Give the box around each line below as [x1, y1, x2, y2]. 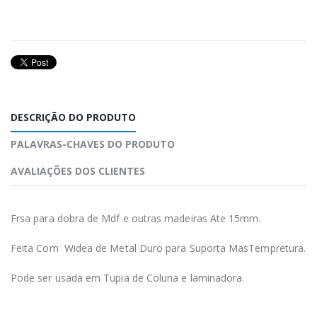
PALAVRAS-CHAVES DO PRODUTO [11, 137, 175, 151]
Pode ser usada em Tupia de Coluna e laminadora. [11, 270, 245, 284]
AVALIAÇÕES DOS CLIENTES [11, 163, 145, 178]
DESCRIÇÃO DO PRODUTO [11, 110, 136, 124]
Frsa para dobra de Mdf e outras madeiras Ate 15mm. [11, 211, 261, 225]
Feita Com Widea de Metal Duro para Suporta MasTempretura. [11, 241, 306, 255]
